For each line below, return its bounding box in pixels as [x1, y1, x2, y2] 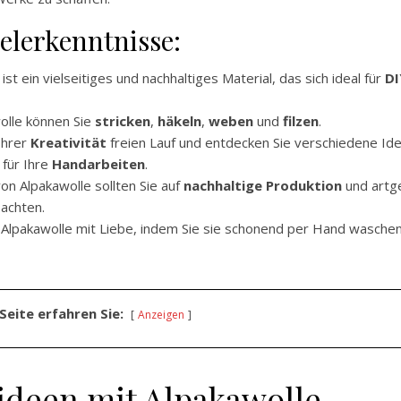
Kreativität [30, 133, 107, 152]
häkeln [158, 112, 201, 131]
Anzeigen [138, 307, 184, 323]
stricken [95, 112, 150, 131]
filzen [283, 112, 319, 131]
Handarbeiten [52, 155, 145, 174]
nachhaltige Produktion [183, 176, 342, 195]
